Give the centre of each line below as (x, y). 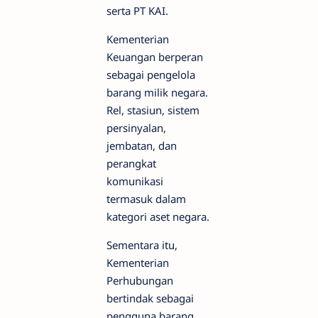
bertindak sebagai (150, 298)
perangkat (131, 164)
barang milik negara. (157, 93)
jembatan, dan (142, 146)
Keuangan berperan (155, 57)
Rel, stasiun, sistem (153, 110)
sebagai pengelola (151, 75)
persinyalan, (136, 128)
